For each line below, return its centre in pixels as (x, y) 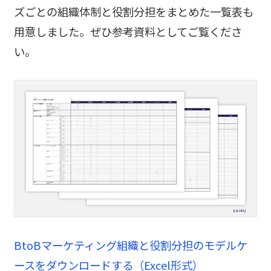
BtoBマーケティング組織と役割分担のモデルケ (130, 245)
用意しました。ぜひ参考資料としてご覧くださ (128, 32)
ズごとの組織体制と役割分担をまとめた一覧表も (133, 12)
